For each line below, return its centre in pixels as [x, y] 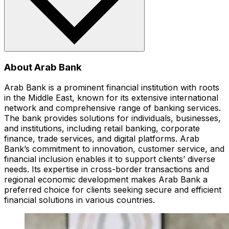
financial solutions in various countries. [79, 200]
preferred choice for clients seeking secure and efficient [113, 190]
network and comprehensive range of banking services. [112, 108]
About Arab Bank [43, 67]
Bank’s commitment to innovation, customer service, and [114, 149]
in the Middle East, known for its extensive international [111, 98]
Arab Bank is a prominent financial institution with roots [112, 88]
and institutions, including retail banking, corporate [102, 129]
